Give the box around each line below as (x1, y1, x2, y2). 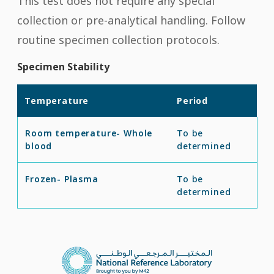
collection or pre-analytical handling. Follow (17, 12, 245, 28)
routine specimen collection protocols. (17, 32, 220, 47)
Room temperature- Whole (25, 127, 153, 139)
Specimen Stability (17, 59, 109, 73)
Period (177, 94, 209, 106)
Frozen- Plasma (25, 172, 98, 185)
